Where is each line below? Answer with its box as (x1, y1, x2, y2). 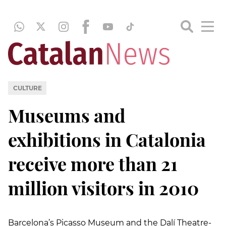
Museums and (8, 102, 126, 127)
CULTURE (13, 84, 42, 92)
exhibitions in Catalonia (8, 127, 206, 151)
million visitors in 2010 (8, 175, 199, 200)
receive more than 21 (8, 151, 178, 176)
